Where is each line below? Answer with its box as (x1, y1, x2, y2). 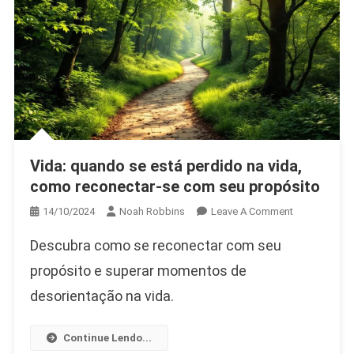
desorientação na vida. (29, 288, 174, 305)
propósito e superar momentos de (29, 262, 247, 280)
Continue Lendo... (62, 332, 152, 345)
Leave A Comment (210, 205, 293, 218)
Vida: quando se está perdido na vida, (29, 156, 40, 176)
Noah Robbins (119, 205, 185, 218)
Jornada (292, 28, 331, 40)
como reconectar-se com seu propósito (29, 177, 320, 197)
